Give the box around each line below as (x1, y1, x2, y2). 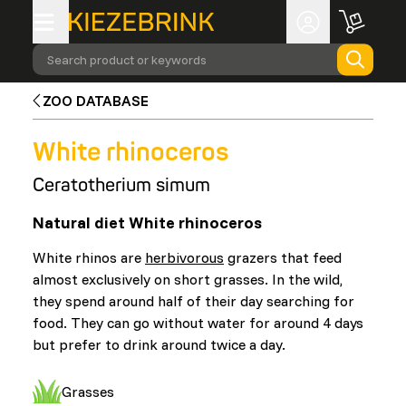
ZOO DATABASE (43, 92, 150, 110)
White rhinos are (33, 248, 145, 266)
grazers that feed (224, 248, 342, 266)
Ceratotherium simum (33, 174, 210, 197)
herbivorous (145, 248, 224, 266)
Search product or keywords (47, 51, 207, 68)
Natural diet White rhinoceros (33, 212, 262, 233)
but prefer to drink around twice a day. (33, 335, 285, 353)
